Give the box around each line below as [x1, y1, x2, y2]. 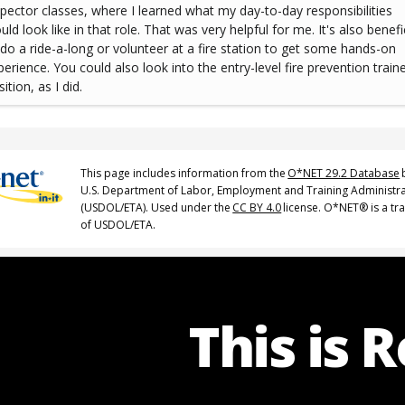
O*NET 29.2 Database [287, 165, 400, 182]
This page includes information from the [80, 165, 287, 182]
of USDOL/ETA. [80, 217, 156, 233]
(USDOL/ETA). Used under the [80, 200, 231, 216]
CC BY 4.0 [232, 200, 282, 216]
